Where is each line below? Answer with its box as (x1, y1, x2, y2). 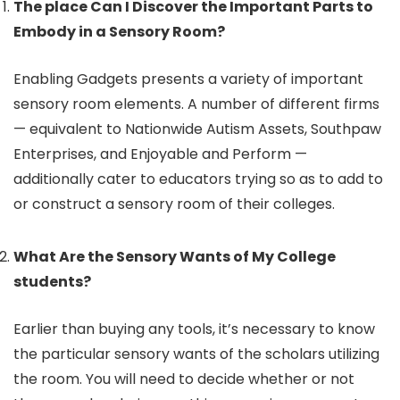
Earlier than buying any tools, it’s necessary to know (13, 319, 375, 339)
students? (13, 271, 94, 292)
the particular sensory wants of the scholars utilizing (13, 344, 379, 364)
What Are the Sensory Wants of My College (13, 246, 336, 267)
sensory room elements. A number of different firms (13, 94, 379, 114)
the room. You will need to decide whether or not (13, 369, 354, 389)
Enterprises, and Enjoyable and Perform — (13, 144, 311, 164)
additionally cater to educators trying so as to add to (13, 169, 383, 189)
